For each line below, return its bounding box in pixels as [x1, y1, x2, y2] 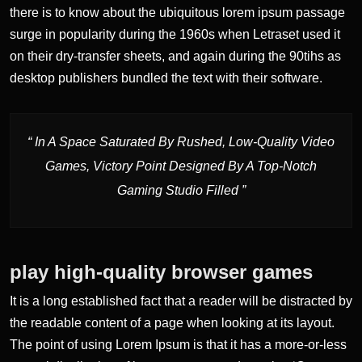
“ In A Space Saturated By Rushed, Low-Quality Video [27, 134, 335, 149]
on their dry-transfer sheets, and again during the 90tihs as [10, 48, 341, 63]
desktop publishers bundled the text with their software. [10, 70, 322, 85]
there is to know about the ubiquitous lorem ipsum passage [10, 5, 345, 19]
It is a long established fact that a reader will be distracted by [10, 293, 352, 308]
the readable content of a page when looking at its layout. [10, 315, 335, 330]
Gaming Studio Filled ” [116, 183, 246, 197]
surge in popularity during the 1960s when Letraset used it [10, 27, 340, 41]
